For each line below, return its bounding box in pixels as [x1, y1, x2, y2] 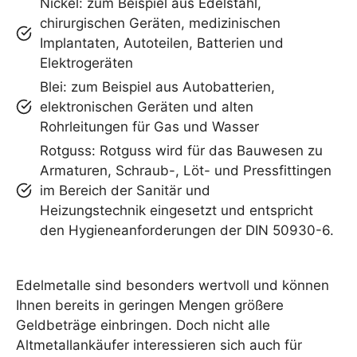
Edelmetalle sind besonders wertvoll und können [16, 277, 329, 293]
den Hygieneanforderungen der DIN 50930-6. [40, 222, 334, 238]
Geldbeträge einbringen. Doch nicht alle [16, 316, 270, 333]
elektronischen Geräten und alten [40, 98, 253, 115]
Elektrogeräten [40, 54, 133, 71]
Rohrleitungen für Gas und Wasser [40, 118, 259, 135]
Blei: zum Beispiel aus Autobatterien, [40, 78, 275, 95]
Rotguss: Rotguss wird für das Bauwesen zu [40, 142, 323, 159]
